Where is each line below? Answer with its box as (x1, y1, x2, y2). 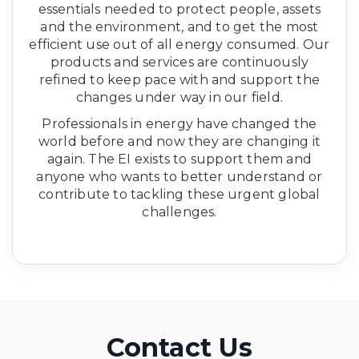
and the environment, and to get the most (40, 18, 319, 34)
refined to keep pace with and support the (38, 71, 321, 87)
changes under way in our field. (75, 89, 284, 105)
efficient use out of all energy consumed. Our (29, 36, 330, 52)
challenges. (142, 204, 217, 220)
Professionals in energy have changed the (42, 115, 317, 131)
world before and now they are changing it (38, 133, 321, 149)
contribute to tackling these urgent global (38, 186, 321, 202)
